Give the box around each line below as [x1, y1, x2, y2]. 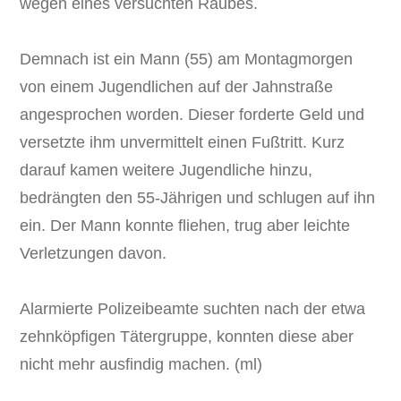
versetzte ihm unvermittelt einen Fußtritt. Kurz [20, 132, 346, 151]
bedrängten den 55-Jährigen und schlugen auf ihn [20, 188, 376, 207]
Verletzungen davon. [20, 243, 167, 262]
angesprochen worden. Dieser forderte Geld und [20, 105, 365, 124]
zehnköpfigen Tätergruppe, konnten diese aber [20, 327, 354, 346]
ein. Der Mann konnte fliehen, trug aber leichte [20, 216, 351, 235]
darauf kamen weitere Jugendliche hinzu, [20, 160, 313, 179]
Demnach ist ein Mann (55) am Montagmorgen [20, 49, 354, 68]
